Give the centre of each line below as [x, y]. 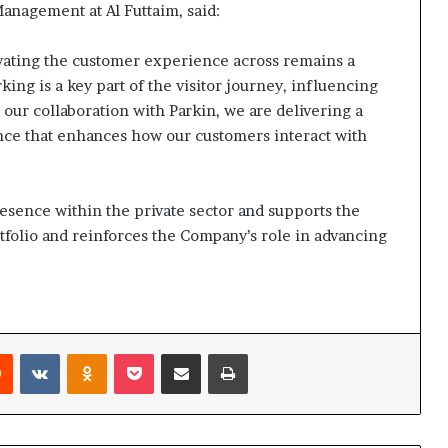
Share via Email [217, 352]
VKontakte [93, 352]
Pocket [174, 352]
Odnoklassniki [150, 352]
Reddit [32, 352]
